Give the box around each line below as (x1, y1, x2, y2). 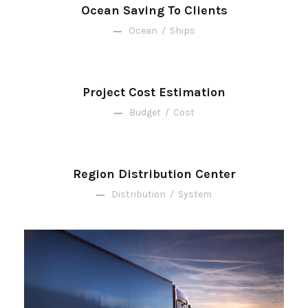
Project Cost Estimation (82, 85, 225, 100)
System (178, 188, 212, 201)
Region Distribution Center (72, 166, 236, 182)
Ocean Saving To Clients (80, 3, 228, 19)
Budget (129, 107, 161, 119)
